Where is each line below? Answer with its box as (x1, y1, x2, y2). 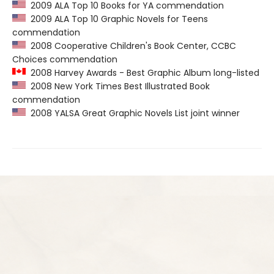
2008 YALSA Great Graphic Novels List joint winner (26, 107, 240, 119)
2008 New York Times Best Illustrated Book (26, 80, 210, 92)
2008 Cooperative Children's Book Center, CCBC (26, 40, 236, 52)
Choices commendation (12, 53, 117, 65)
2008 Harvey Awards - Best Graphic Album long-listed (26, 67, 259, 79)
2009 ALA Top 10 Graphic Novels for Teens (26, 13, 208, 25)
